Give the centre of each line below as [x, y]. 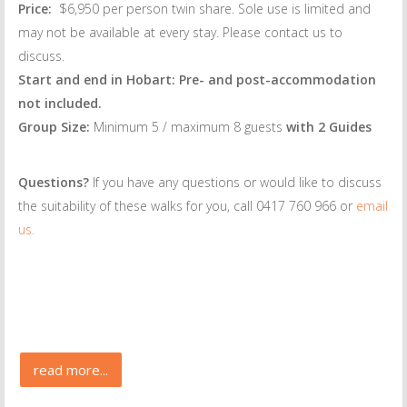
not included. [60, 103]
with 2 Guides [327, 127]
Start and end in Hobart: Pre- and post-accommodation [197, 79]
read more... [71, 370]
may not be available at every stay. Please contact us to [180, 32]
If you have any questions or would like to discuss [237, 182]
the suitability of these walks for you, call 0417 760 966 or [187, 206]
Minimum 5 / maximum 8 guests [186, 127]
